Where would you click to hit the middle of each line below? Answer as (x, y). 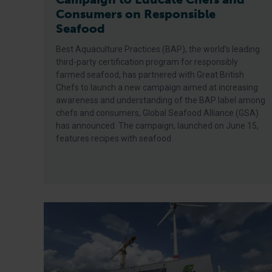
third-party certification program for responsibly (147, 62)
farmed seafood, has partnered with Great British (150, 75)
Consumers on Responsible (136, 14)
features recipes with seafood (114, 138)
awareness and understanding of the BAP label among (161, 100)
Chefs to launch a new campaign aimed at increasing (157, 87)
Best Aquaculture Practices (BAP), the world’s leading (158, 49)
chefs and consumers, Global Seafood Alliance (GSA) (157, 113)
